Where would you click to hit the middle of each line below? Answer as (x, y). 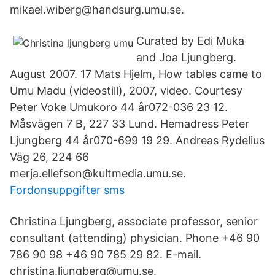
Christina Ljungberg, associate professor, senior (134, 221)
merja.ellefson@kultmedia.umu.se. (98, 173)
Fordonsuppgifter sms (67, 190)
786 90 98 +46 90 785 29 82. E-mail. (106, 254)
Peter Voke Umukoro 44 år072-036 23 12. (119, 107)
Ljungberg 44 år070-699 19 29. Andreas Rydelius (137, 140)
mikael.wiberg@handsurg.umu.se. (97, 10)
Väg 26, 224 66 (51, 157)
